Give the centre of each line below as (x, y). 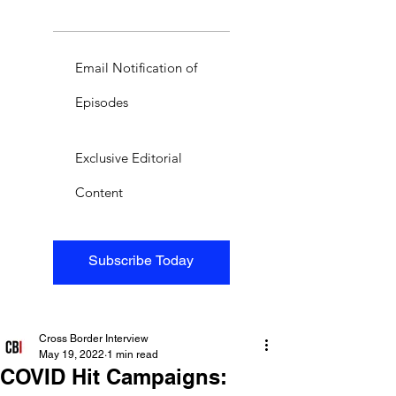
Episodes (102, 102)
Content (99, 192)
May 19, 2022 (72, 354)
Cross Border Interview (94, 338)
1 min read (133, 354)
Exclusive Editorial (129, 157)
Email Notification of (136, 67)
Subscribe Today (141, 260)
